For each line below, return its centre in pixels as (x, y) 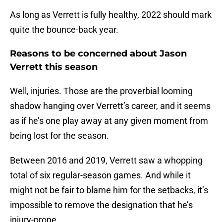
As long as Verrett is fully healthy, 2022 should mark (111, 15)
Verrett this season (54, 67)
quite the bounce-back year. (64, 30)
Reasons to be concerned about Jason (98, 54)
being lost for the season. (59, 136)
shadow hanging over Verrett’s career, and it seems (110, 106)
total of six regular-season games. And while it (100, 175)
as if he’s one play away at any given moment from (109, 121)
